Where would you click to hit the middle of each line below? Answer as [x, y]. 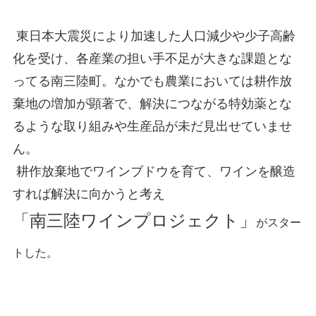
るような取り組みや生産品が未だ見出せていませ [152, 126]
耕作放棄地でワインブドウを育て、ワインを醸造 [154, 171]
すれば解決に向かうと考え [89, 194]
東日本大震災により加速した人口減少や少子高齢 [154, 36]
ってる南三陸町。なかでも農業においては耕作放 [152, 81]
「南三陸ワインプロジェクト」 [134, 220]
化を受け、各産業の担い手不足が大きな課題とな [152, 58]
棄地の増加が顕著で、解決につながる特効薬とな [152, 103]
